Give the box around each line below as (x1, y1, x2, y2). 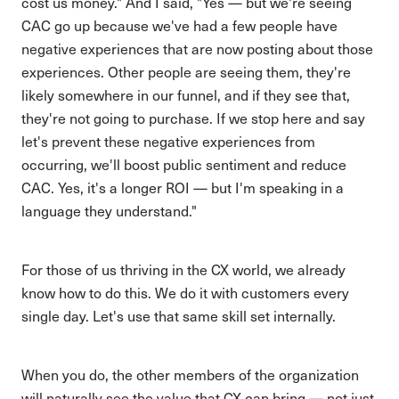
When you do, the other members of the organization (21, 365, 359, 384)
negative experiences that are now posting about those (21, 39, 373, 58)
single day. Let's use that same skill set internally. (21, 306, 336, 325)
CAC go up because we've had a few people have (21, 16, 338, 35)
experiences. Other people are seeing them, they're (21, 62, 351, 81)
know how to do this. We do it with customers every (21, 283, 349, 302)
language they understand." (21, 201, 197, 220)
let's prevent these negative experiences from (21, 132, 315, 151)
